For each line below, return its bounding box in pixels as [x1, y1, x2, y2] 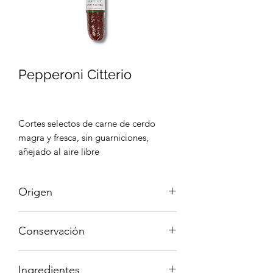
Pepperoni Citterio [18, 66, 132, 82]
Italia [18, 212, 38, 224]
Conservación [18, 224, 85, 238]
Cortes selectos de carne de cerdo [18, 118, 155, 129]
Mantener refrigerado [18, 251, 104, 263]
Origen [18, 185, 52, 199]
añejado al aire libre [18, 146, 99, 157]
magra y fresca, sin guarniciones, [18, 132, 149, 143]
